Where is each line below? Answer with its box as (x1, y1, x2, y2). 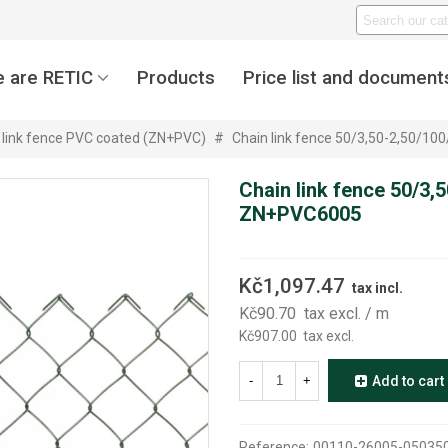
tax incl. (352, 280, 403, 296)
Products (137, 66, 215, 89)
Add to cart (372, 373, 444, 390)
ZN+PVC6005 (239, 202, 361, 226)
